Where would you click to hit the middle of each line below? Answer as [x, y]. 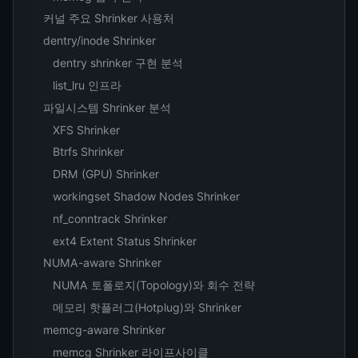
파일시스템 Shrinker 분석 [107, 107]
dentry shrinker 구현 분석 [117, 63]
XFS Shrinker [86, 129]
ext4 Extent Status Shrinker [124, 241]
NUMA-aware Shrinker [103, 263]
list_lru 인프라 [87, 85]
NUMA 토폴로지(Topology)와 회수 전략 [153, 285]
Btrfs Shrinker [88, 152]
